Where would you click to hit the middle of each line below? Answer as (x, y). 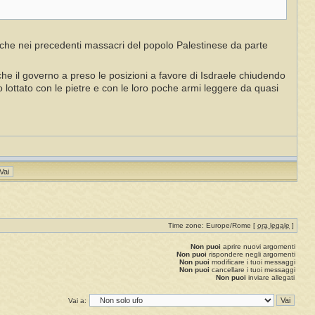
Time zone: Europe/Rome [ (213, 226)
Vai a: (77, 301)
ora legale (274, 226)
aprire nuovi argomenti (258, 247)
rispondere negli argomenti (251, 255)
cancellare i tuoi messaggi (252, 270)
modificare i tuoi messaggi (252, 262)
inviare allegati (270, 278)
